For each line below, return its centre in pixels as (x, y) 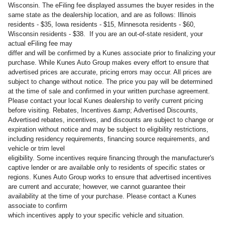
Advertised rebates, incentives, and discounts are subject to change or (111, 120)
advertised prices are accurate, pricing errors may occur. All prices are (110, 72)
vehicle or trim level (36, 149)
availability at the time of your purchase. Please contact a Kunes (102, 196)
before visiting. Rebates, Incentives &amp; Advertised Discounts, (103, 110)
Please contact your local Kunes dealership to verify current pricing (105, 101)
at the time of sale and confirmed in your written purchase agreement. (109, 91)
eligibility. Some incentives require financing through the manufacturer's (111, 158)
